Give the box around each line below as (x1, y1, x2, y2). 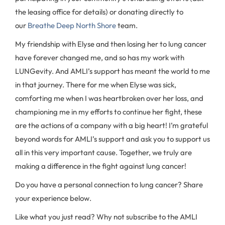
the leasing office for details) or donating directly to (15, 7, 183, 17)
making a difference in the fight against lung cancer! (15, 161, 186, 171)
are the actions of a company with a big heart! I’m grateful (15, 121, 208, 130)
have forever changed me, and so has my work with (15, 53, 184, 62)
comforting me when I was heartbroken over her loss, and (15, 93, 203, 103)
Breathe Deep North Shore (28, 21, 116, 30)
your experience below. (15, 193, 91, 203)
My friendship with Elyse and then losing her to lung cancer (15, 39, 206, 49)
